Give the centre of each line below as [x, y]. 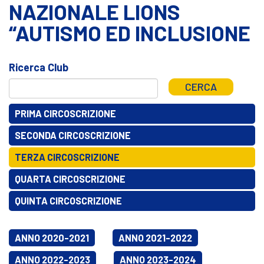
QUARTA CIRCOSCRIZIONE [70, 179]
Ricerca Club [39, 67]
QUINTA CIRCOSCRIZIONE [68, 200]
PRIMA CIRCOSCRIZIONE [65, 113]
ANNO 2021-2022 [155, 237]
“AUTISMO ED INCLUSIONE [130, 32]
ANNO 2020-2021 [52, 237]
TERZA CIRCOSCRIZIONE [67, 157]
